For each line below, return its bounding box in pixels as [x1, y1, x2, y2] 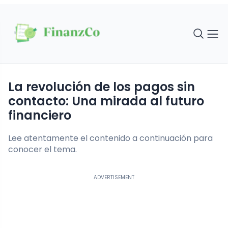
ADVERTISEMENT [93, 174, 134, 182]
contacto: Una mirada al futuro [8, 93, 204, 110]
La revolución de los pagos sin [8, 78, 14, 96]
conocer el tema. [8, 144, 77, 156]
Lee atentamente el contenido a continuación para [8, 132, 213, 145]
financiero [8, 107, 71, 124]
